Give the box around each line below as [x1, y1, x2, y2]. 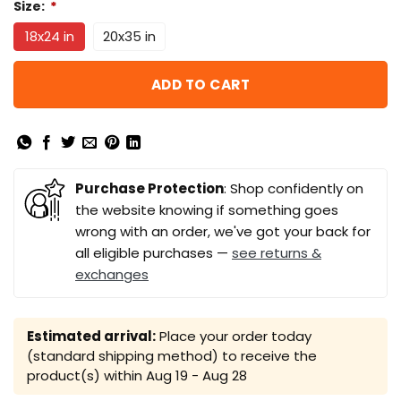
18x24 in [24, 27, 74, 47]
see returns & [232, 243, 321, 262]
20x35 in [103, 27, 156, 47]
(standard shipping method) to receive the [27, 346, 317, 365]
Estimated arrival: [27, 326, 156, 346]
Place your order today [156, 326, 311, 346]
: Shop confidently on [224, 178, 363, 198]
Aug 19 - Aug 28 [146, 365, 247, 385]
